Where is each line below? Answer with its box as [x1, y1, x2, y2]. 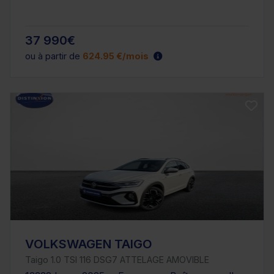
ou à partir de [25, 50, 83, 61]
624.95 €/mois [83, 50, 149, 61]
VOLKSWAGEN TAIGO [25, 236, 152, 251]
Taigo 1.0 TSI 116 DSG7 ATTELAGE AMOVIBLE [25, 254, 209, 265]
